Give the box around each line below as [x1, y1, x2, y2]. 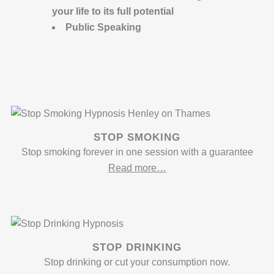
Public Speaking [65, 22, 142, 32]
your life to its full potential [52, 6, 174, 17]
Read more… [108, 162, 166, 173]
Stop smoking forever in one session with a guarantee [21, 146, 253, 157]
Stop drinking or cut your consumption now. [44, 256, 230, 267]
